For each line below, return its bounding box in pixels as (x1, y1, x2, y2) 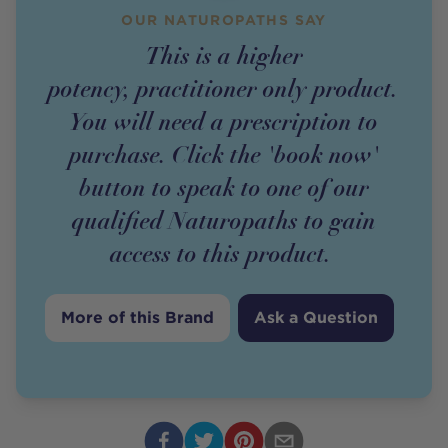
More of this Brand (61, 307, 215, 327)
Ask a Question (254, 307, 379, 327)
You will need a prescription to (69, 105, 379, 137)
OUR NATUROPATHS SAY (121, 11, 327, 28)
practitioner (136, 72, 258, 104)
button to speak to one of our (78, 171, 369, 203)
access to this (110, 237, 247, 269)
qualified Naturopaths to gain (71, 204, 376, 236)
